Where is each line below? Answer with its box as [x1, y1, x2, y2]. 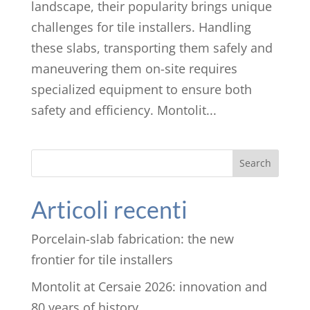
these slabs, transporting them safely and [30, 39, 273, 56]
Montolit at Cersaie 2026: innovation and [30, 277, 267, 295]
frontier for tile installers [30, 250, 173, 268]
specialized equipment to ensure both [30, 80, 252, 98]
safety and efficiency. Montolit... [30, 101, 217, 118]
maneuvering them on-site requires [30, 60, 237, 77]
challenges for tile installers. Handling [30, 18, 251, 35]
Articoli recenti [30, 194, 188, 224]
